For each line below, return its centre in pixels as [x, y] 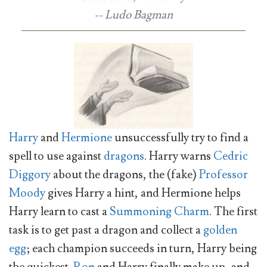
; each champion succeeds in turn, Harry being [142, 249]
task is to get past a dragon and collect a [106, 230]
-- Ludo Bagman [133, 15]
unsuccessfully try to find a [180, 138]
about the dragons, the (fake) [125, 175]
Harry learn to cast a [59, 212]
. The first [233, 212]
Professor [223, 175]
